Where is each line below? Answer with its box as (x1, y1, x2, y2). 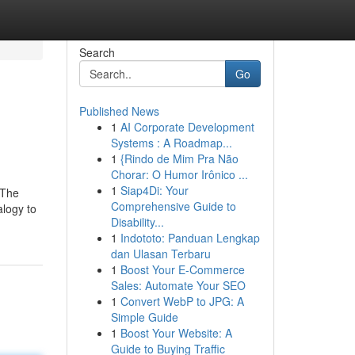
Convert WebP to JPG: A (120, 293, 244, 309)
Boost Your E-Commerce (120, 261, 245, 277)
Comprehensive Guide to (110, 198, 236, 214)
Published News (78, 103, 159, 119)
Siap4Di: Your (120, 182, 189, 198)
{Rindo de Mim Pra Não (120, 151, 239, 166)
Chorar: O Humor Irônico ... (110, 166, 248, 182)
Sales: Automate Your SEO (110, 277, 246, 293)
